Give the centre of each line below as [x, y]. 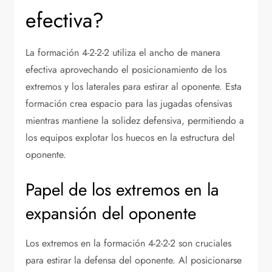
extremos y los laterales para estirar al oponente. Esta [134, 87]
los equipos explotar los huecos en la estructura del [131, 138]
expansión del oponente [111, 214]
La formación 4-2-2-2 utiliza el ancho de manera [123, 53]
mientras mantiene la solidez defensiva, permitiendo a [135, 121]
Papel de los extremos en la [122, 190]
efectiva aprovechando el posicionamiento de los [126, 70]
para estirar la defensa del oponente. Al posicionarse [134, 260]
